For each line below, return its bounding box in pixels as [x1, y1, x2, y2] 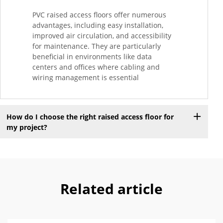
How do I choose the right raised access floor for [6, 111, 174, 121]
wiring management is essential [32, 73, 139, 83]
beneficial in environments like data [32, 52, 152, 62]
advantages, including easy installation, [32, 20, 163, 30]
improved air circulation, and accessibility [32, 31, 171, 41]
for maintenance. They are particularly [32, 41, 161, 51]
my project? [6, 122, 47, 132]
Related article [60, 179, 163, 199]
